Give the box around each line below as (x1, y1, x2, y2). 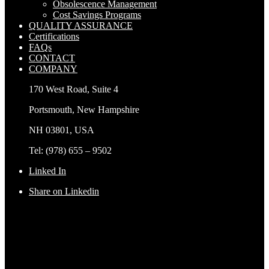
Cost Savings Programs (53, 9, 141, 20)
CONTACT (29, 52, 75, 63)
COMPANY (29, 63, 77, 74)
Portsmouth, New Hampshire (29, 104, 139, 115)
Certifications (29, 31, 79, 41)
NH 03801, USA (29, 124, 94, 135)
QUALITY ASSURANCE (29, 20, 133, 31)
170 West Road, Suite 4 (29, 83, 118, 94)
